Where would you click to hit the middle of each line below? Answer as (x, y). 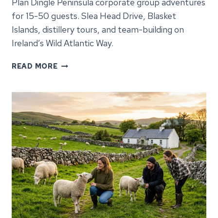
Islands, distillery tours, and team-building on (98, 30)
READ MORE (35, 66)
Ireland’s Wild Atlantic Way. (63, 43)
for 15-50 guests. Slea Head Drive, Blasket (94, 16)
